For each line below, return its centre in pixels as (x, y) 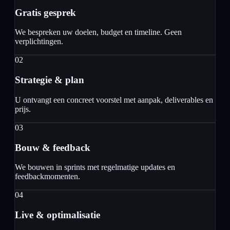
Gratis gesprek (45, 12)
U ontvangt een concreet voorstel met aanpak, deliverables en (114, 100)
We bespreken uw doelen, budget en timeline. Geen (98, 32)
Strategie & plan (50, 80)
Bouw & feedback (53, 147)
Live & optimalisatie (57, 215)
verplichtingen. (39, 42)
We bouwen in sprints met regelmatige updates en (95, 167)
